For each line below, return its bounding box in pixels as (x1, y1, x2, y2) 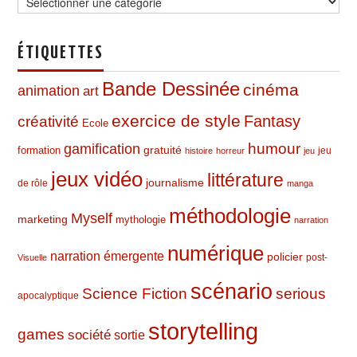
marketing (18, 213, 69, 226)
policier (267, 251, 304, 264)
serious (276, 285, 327, 303)
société (68, 328, 112, 343)
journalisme (146, 176, 205, 190)
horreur (216, 146, 245, 156)
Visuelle (18, 253, 48, 263)
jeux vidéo (51, 168, 143, 191)
